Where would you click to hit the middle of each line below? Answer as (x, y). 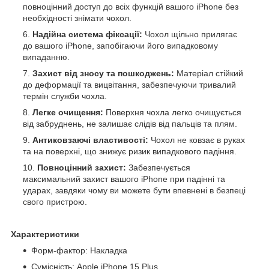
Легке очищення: (69, 112)
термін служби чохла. (65, 96)
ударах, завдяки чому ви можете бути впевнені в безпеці (134, 190)
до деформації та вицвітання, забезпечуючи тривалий (129, 84)
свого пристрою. (55, 201)
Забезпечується (159, 167)
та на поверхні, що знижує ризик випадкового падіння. (130, 151)
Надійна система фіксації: (87, 34)
